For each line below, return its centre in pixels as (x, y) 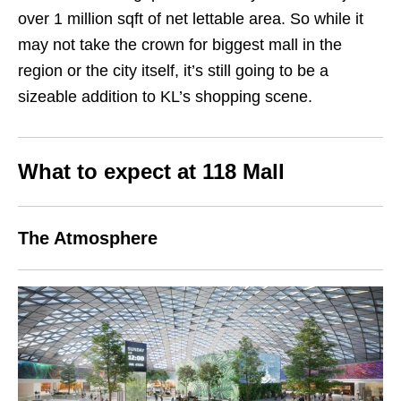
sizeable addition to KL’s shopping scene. (165, 96)
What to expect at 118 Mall (151, 171)
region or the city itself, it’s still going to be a (173, 70)
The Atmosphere (88, 238)
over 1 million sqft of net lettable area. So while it (191, 18)
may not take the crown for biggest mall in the (180, 44)
